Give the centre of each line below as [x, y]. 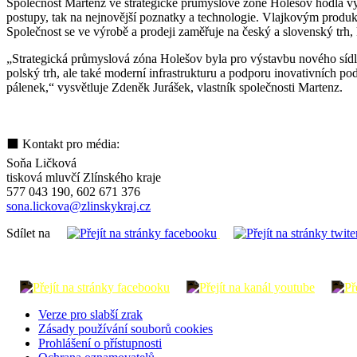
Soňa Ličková [41, 163]
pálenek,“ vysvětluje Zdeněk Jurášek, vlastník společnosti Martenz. [175, 87]
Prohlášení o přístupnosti [100, 343]
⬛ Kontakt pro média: [63, 143]
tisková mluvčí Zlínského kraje [84, 177]
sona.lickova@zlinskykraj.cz [78, 206]
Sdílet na [30, 233]
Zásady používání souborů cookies [126, 328]
